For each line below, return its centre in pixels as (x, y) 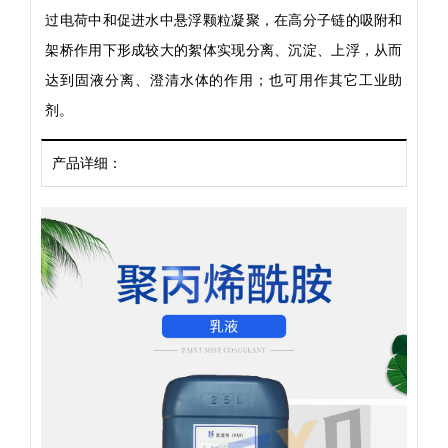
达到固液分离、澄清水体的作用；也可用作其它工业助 (224, 79)
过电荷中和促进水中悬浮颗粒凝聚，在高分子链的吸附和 (224, 19)
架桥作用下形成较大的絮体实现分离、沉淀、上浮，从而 (224, 49)
